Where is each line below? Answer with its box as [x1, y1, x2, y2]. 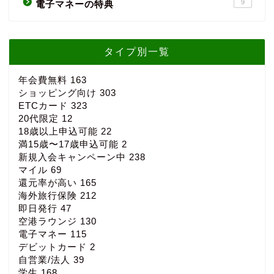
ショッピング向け [18, 87, 100, 98]
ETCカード [18, 100, 71, 111]
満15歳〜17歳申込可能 [18, 139, 122, 150]
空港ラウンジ [18, 216, 80, 227]
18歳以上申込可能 [18, 126, 101, 137]
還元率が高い [18, 177, 80, 188]
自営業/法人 [18, 254, 73, 265]
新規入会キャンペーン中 [18, 152, 129, 163]
